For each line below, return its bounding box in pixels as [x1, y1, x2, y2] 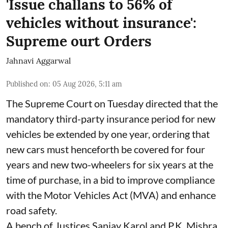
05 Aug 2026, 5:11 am [52, 79, 122, 89]
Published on [6, 79, 48, 89]
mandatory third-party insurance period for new [6, 112, 215, 125]
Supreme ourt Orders [6, 32, 152, 50]
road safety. [6, 204, 57, 216]
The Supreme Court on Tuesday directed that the [6, 97, 218, 109]
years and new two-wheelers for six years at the [6, 158, 213, 170]
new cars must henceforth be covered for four [6, 142, 205, 155]
